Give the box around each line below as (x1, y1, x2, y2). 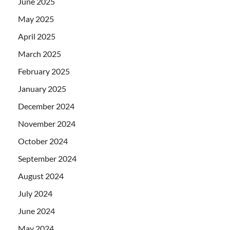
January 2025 (18, 84, 66, 94)
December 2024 (18, 101, 74, 111)
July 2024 (18, 188, 52, 199)
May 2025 (18, 14, 54, 24)
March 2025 (18, 49, 61, 59)
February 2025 (18, 66, 70, 76)
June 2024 (18, 206, 55, 216)
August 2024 (18, 171, 64, 181)
